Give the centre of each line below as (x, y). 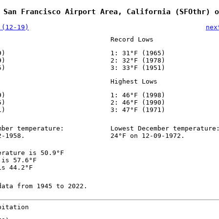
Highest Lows (134, 82)
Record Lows (132, 40)
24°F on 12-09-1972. (147, 136)
